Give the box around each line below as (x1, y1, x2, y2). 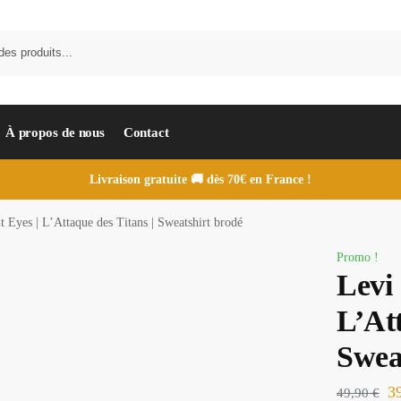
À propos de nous (4, 125, 105, 140)
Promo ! (337, 251, 380, 264)
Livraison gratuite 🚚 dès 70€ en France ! (90, 173, 311, 186)
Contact (123, 125, 169, 140)
